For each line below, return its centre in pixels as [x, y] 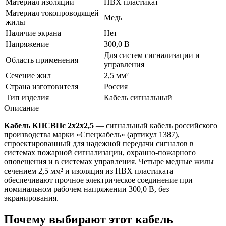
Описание [21, 108]
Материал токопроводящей [52, 13]
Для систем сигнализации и [152, 55]
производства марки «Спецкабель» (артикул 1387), [92, 134]
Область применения [42, 60]
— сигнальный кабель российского [156, 125]
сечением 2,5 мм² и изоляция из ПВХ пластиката [89, 171]
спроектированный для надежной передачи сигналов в [99, 143]
